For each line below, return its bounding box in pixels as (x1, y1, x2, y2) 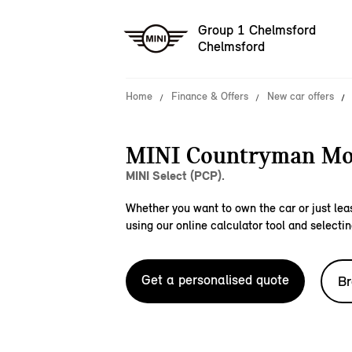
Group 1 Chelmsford (198, 21, 316, 39)
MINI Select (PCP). (126, 168, 225, 183)
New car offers (267, 90, 334, 103)
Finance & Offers (171, 90, 248, 103)
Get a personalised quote (141, 271, 289, 288)
